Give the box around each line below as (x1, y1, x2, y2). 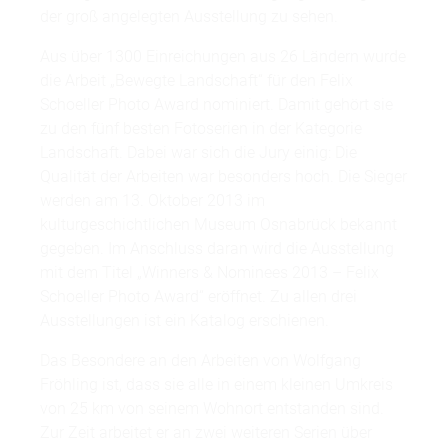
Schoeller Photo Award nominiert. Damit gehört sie (40, 95, 393, 115)
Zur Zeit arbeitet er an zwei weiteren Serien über (40, 423, 372, 443)
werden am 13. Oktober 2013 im (40, 191, 265, 211)
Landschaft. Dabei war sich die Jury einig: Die (40, 143, 357, 163)
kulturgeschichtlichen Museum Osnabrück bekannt (40, 215, 397, 235)
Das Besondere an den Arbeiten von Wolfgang (40, 351, 361, 371)
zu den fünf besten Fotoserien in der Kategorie (40, 119, 362, 139)
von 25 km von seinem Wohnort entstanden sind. (40, 399, 384, 419)
